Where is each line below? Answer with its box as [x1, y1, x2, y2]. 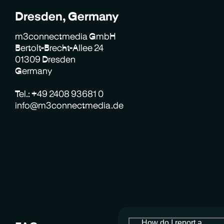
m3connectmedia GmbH [15, 30, 116, 41]
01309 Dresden [15, 53, 76, 64]
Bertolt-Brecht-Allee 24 [15, 42, 104, 52]
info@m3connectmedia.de [15, 99, 124, 110]
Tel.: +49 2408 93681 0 [15, 88, 104, 98]
